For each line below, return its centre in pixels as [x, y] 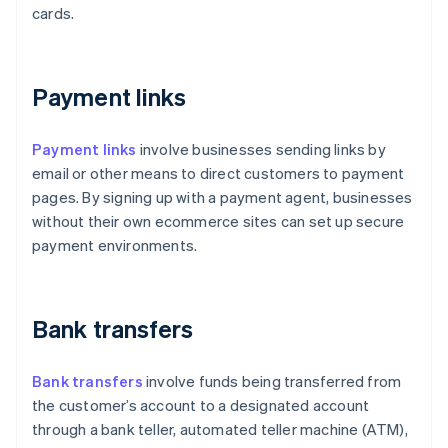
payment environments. [115, 245]
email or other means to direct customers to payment [218, 173]
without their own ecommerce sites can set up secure [218, 221]
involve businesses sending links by [261, 149]
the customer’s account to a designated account [201, 405]
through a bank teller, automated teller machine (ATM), [220, 429]
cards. [53, 13]
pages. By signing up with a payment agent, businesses [222, 197]
